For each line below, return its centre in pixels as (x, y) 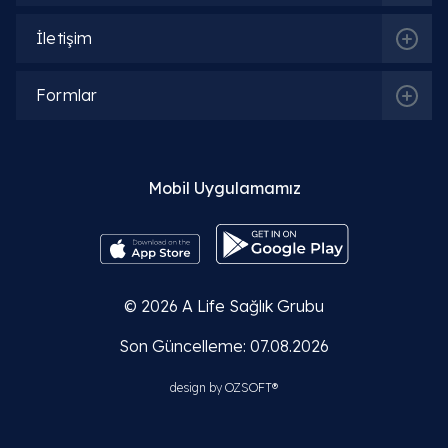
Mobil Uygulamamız (224, 187)
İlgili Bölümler (101, 347)
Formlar (67, 94)
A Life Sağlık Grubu (253, 305)
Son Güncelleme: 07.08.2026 (224, 345)
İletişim (64, 37)
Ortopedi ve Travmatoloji (179, 402)
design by (197, 387)
